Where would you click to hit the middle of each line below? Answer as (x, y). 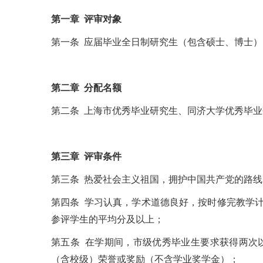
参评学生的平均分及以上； (107, 219)
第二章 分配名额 (86, 88)
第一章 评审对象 (86, 19)
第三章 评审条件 (86, 156)
